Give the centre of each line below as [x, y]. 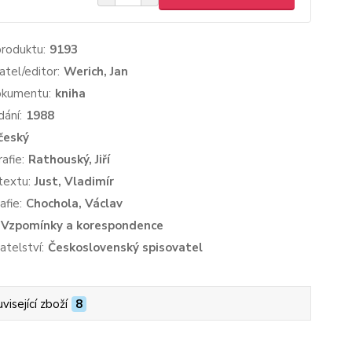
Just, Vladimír [74, 181]
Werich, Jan [95, 71]
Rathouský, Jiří [69, 159]
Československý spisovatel [125, 247]
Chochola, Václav [74, 203]
